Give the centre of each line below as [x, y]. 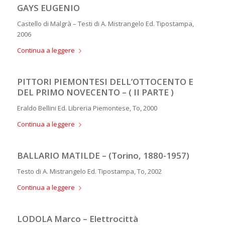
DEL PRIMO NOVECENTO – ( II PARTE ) [95, 92]
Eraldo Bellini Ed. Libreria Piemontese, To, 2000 [87, 108]
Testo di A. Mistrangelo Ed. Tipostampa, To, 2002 [89, 171]
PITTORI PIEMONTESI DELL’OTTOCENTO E [105, 81]
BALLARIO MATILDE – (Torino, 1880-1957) [103, 155]
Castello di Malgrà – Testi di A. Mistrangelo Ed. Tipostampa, [105, 23]
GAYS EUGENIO [48, 8]
